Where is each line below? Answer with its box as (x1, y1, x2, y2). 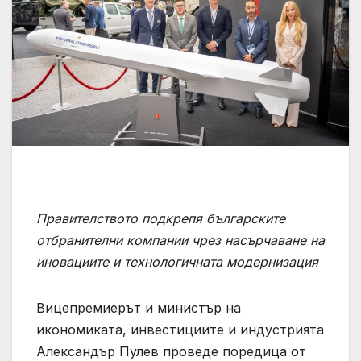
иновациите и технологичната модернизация (36, 253, 318, 270)
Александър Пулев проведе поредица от (36, 342, 306, 359)
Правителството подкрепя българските (36, 210, 285, 226)
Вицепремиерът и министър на (36, 299, 241, 316)
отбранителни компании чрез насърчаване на (36, 231, 325, 248)
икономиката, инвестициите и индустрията (36, 321, 324, 338)
